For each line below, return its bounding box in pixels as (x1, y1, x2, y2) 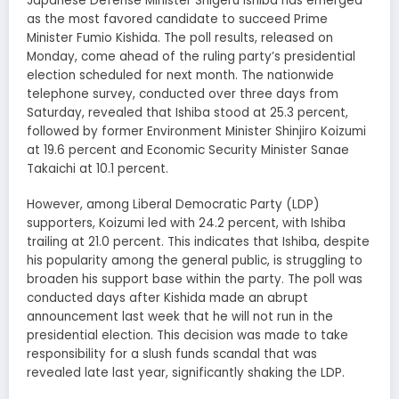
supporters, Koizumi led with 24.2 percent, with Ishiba (27, 214, 346, 232)
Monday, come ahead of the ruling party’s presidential (27, 47, 355, 65)
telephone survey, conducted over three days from (27, 85, 338, 102)
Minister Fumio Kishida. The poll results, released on (27, 28, 333, 46)
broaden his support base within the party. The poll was (27, 270, 362, 288)
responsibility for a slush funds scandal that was (27, 345, 317, 362)
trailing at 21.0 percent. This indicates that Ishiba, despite (27, 232, 370, 250)
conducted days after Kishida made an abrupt (27, 289, 308, 306)
